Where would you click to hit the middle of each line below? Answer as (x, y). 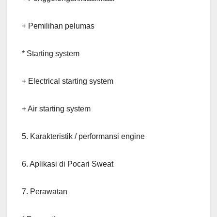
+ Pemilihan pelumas (58, 26)
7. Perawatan (45, 192)
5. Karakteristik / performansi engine (83, 137)
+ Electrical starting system (68, 81)
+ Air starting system (56, 109)
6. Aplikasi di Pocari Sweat (68, 164)
